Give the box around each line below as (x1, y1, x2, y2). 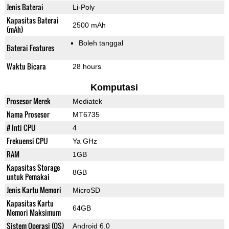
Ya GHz (72, 137, 97, 146)
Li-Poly (72, 3, 95, 12)
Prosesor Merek (6, 96, 51, 107)
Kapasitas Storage (6, 162, 60, 173)
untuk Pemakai (6, 171, 50, 182)
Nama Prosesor (6, 109, 50, 120)
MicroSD (72, 186, 100, 195)
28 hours (72, 62, 101, 71)
